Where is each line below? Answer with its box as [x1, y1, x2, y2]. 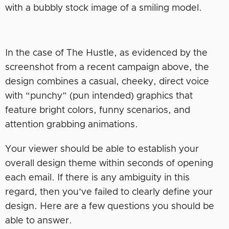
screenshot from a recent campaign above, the [5, 63, 209, 73]
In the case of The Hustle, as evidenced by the [5, 49, 208, 58]
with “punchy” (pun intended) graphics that [5, 91, 193, 101]
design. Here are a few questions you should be [5, 202, 214, 212]
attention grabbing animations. [5, 120, 138, 130]
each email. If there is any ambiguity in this [5, 173, 190, 183]
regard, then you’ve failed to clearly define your [5, 188, 213, 197]
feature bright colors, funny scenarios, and [5, 106, 190, 116]
